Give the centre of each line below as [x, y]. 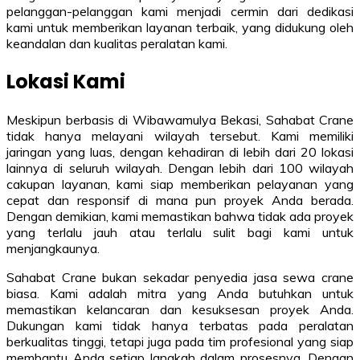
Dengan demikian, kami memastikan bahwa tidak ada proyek [180, 217]
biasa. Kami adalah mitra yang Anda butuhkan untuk [180, 294]
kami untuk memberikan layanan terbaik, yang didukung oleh [180, 28]
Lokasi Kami [66, 82]
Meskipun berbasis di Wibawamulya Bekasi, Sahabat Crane [180, 120]
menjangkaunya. [53, 249]
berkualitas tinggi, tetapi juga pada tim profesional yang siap [180, 342]
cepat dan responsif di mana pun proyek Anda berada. [180, 200]
